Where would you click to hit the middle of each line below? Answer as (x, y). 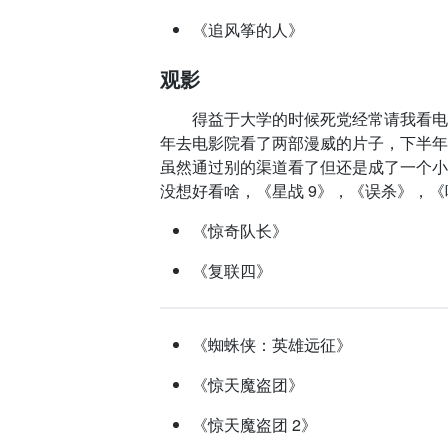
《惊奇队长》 (240, 230)
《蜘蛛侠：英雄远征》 (272, 344)
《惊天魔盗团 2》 (254, 424)
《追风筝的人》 (248, 29)
